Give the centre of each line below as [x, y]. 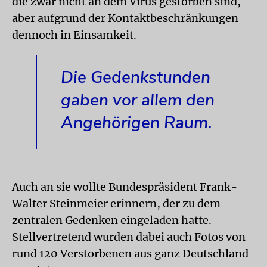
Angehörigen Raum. [136, 123]
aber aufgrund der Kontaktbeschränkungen [125, 18]
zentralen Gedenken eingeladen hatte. [112, 220]
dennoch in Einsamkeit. [74, 35]
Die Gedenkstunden [136, 77]
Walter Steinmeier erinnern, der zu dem [116, 204]
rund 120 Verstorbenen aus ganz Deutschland [130, 254]
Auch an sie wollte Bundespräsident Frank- [125, 187]
